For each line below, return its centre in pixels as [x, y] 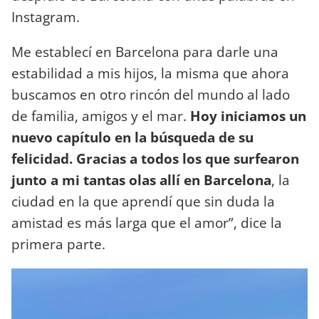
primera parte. [60, 244]
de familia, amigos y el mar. [101, 115]
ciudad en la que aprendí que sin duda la [143, 201]
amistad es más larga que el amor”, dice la [147, 222]
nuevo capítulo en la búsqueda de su [132, 137]
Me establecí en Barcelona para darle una [145, 51]
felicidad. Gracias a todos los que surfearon [155, 158]
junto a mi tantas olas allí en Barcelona [141, 179]
